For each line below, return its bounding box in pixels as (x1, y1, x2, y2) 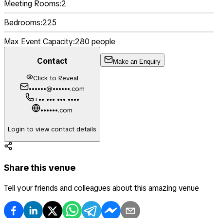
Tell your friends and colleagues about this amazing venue (4, 183, 199, 194)
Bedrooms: (4, 18, 42, 28)
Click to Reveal (33, 74, 78, 83)
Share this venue (4, 162, 75, 174)
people (90, 36, 115, 47)
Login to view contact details (8, 125, 96, 134)
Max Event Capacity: (4, 36, 75, 47)
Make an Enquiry (113, 57, 161, 65)
